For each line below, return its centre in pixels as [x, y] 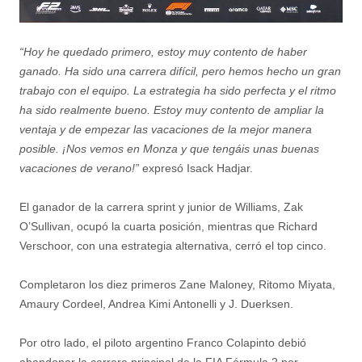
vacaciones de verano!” [79, 168]
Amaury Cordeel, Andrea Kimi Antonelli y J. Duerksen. [156, 304]
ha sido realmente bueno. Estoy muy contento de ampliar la [172, 110]
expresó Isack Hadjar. [196, 168]
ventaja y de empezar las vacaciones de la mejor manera [166, 130]
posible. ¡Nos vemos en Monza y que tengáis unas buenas [169, 149]
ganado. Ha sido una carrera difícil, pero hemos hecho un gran [180, 72]
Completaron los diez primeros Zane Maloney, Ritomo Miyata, [177, 285]
